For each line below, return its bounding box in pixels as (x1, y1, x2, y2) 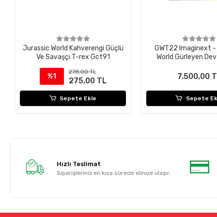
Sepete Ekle (60, 95, 97, 102)
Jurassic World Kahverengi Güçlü (22, 44, 124, 53)
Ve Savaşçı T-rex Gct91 (36, 53, 110, 62)
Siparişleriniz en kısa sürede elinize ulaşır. (56, 169, 170, 176)
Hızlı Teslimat (56, 160, 101, 168)
